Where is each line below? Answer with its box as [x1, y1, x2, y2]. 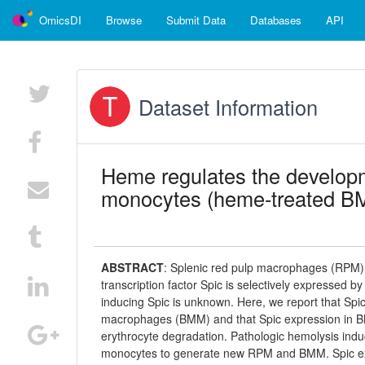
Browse [106, 12, 142, 28]
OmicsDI [39, 12, 81, 28]
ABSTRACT [101, 259, 165, 275]
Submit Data [166, 12, 226, 28]
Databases [250, 12, 301, 28]
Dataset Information [139, 92, 319, 121]
